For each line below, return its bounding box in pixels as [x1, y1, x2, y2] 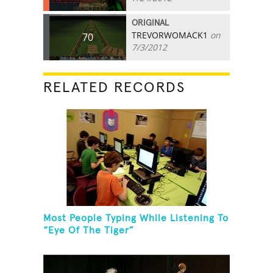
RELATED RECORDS [43, 80, 186, 95]
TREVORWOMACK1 [132, 29, 208, 41]
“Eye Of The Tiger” [43, 225, 135, 236]
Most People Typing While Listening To [43, 213, 229, 224]
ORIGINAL [132, 18, 169, 27]
